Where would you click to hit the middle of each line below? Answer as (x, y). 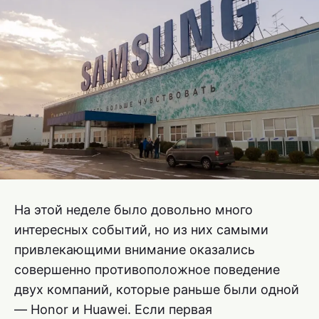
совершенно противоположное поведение (147, 270)
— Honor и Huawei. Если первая (113, 310)
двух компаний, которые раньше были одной (157, 290)
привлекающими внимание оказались (135, 250)
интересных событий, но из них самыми (141, 230)
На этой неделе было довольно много (134, 210)
